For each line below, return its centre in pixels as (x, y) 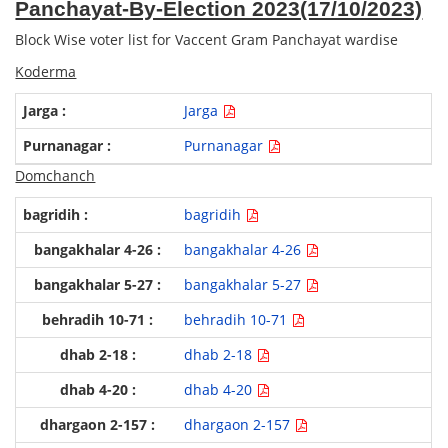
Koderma (46, 72)
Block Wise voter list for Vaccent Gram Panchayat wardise (207, 40)
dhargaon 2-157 (238, 425)
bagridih (214, 215)
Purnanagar (225, 146)
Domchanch (55, 176)
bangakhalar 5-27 (244, 285)
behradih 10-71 (237, 320)
